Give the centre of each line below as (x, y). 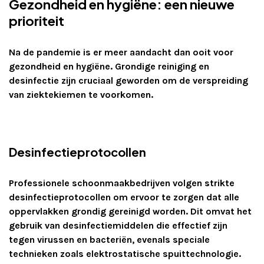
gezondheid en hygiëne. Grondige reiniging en (109, 67)
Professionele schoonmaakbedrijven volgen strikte (122, 183)
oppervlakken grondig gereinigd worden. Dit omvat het (130, 212)
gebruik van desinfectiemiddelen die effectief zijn (118, 226)
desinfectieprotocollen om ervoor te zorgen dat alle (124, 197)
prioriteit (37, 21)
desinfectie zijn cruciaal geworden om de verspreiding (128, 81)
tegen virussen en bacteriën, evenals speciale (109, 240)
